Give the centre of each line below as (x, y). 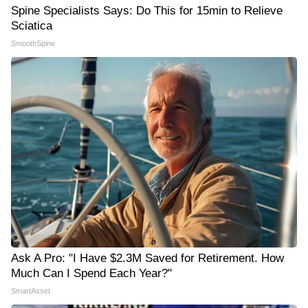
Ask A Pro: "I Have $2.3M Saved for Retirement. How (147, 258)
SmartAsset (31, 291)
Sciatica (32, 26)
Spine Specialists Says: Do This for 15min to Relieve (147, 11)
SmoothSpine (33, 43)
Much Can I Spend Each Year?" (91, 273)
